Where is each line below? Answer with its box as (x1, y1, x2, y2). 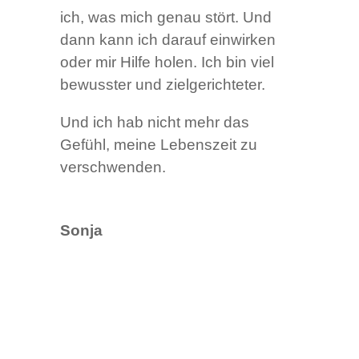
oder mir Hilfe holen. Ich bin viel (59, 53, 274, 71)
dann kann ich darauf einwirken (59, 30, 276, 48)
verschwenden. (59, 158, 166, 175)
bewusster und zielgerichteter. (59, 75, 265, 93)
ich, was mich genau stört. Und (59, 8, 272, 26)
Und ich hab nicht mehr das (59, 113, 249, 131)
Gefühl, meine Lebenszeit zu (59, 135, 257, 153)
